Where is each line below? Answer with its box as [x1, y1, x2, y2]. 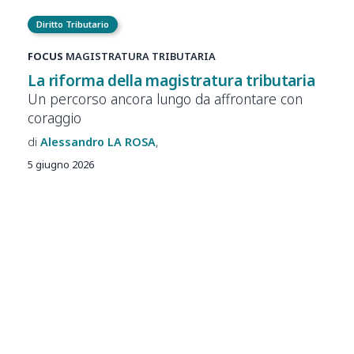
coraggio [28, 107, 81, 127]
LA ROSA [107, 134, 156, 150]
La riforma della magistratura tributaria [28, 69, 315, 91]
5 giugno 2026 [28, 156, 94, 171]
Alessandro [40, 134, 104, 150]
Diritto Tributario [36, 18, 110, 31]
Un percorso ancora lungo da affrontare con [28, 88, 303, 108]
